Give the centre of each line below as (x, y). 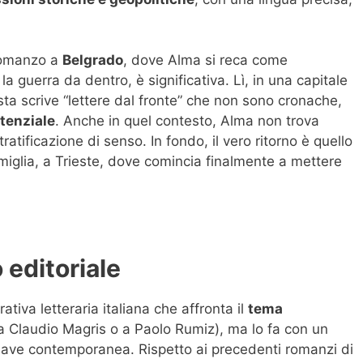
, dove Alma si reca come (205, 60)
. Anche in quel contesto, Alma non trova (187, 121)
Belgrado (93, 60)
